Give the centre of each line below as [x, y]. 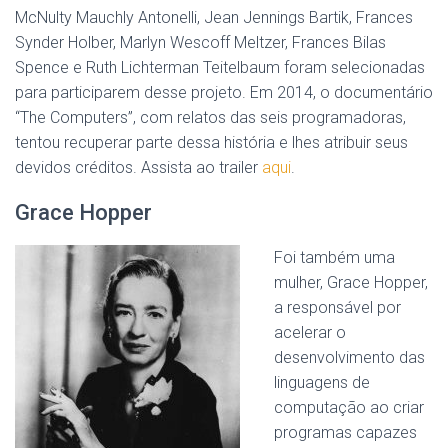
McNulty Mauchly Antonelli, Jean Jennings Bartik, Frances [214, 17]
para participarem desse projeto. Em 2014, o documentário [224, 92]
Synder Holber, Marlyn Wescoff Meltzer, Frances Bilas [200, 42]
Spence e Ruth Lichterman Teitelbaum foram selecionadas [220, 67]
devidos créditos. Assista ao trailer [138, 167]
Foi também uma [334, 257]
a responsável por [337, 307]
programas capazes [345, 432]
